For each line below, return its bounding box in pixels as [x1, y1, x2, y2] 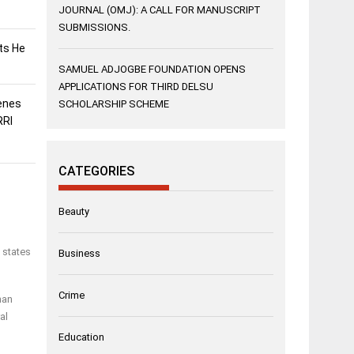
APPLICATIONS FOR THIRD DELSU [58, 81, 214, 93]
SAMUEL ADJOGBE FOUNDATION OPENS [58, 63, 247, 76]
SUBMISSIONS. [58, 21, 131, 34]
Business [58, 247, 101, 260]
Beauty [58, 205, 90, 218]
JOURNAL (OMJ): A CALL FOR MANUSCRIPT [58, 4, 262, 17]
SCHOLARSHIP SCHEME [58, 98, 170, 111]
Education [58, 331, 105, 344]
